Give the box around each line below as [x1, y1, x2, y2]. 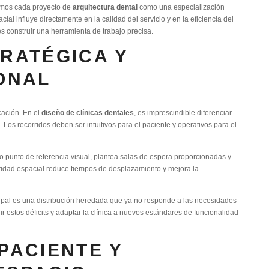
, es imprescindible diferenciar [134, 108, 232, 116]
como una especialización [138, 2, 225, 11]
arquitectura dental [73, 2, 138, 11]
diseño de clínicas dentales [41, 108, 134, 116]
